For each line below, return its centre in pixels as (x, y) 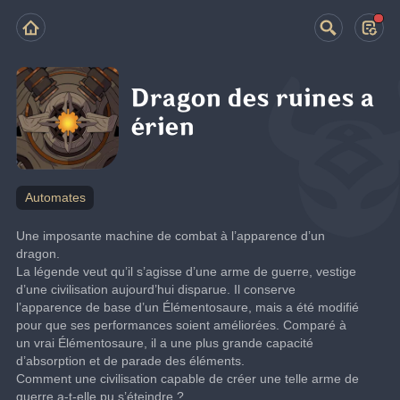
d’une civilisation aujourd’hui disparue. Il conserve (156, 289)
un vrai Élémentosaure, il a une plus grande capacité (165, 342)
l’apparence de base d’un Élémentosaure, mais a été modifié (188, 307)
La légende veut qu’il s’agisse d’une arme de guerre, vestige (187, 271)
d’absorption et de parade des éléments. (131, 360)
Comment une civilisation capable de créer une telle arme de (188, 378)
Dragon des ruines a (253, 99)
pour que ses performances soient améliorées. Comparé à (182, 325)
